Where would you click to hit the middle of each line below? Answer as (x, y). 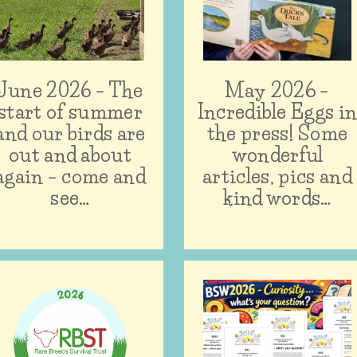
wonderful (277, 155)
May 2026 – (277, 90)
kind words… (277, 198)
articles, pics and (277, 176)
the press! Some (277, 133)
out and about (70, 155)
